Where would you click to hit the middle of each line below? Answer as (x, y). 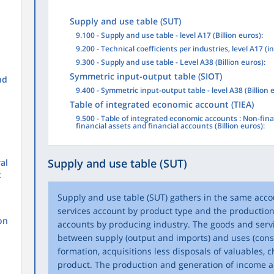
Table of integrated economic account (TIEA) (161, 104)
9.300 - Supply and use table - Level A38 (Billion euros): (170, 62)
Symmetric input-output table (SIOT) (146, 76)
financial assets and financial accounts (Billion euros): (170, 126)
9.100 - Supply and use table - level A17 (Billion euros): (169, 35)
